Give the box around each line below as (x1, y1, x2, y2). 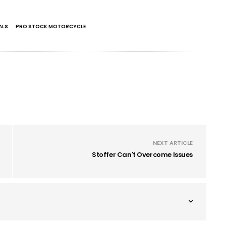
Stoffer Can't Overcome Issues (92, 150, 193, 160)
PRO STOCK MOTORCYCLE (16, 23, 86, 31)
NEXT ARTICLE (153, 139, 193, 147)
